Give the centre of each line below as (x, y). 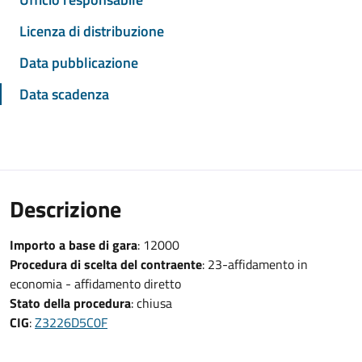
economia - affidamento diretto (95, 284)
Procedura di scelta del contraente (106, 264)
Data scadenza (64, 94)
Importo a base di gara (74, 245)
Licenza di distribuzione (92, 31)
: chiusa (152, 303)
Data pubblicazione (79, 63)
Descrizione (65, 209)
